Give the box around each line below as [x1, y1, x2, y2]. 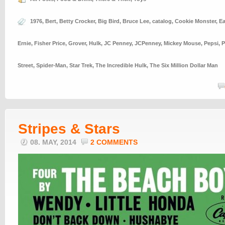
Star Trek [69, 62, 92, 68]
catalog [152, 18, 172, 24]
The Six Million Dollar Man [150, 62, 218, 68]
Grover [68, 40, 86, 46]
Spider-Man [36, 62, 66, 68]
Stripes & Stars [18, 121, 120, 137]
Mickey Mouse [164, 40, 201, 46]
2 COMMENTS [90, 139, 138, 146]
